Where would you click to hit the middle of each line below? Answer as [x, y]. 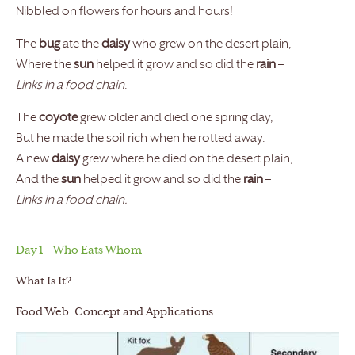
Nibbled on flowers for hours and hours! [124, 13]
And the [38, 181]
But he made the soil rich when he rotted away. [141, 139]
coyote [58, 119]
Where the [45, 66]
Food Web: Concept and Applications [115, 313]
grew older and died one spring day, [176, 119]
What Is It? [44, 282]
